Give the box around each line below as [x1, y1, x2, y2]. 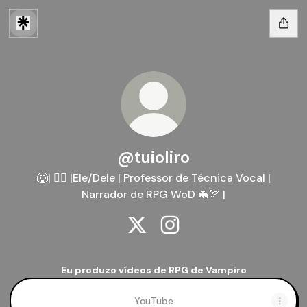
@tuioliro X [136, 233, 195, 247]
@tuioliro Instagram [169, 233, 273, 247]
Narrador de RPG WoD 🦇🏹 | [82, 187, 225, 201]
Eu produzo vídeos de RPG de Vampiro [60, 264, 247, 276]
